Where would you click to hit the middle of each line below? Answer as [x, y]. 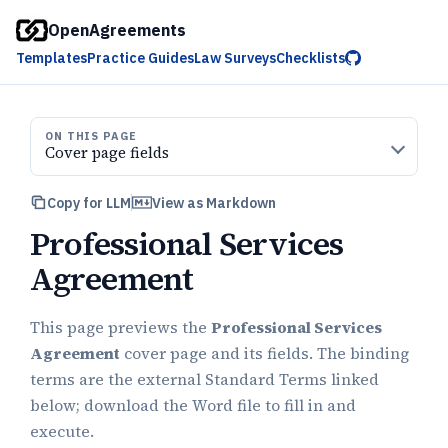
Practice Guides [140, 58]
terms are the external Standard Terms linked [204, 379]
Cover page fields [107, 152]
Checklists [310, 58]
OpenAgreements [117, 29]
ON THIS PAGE [91, 136]
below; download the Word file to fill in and [193, 405]
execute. [62, 431]
